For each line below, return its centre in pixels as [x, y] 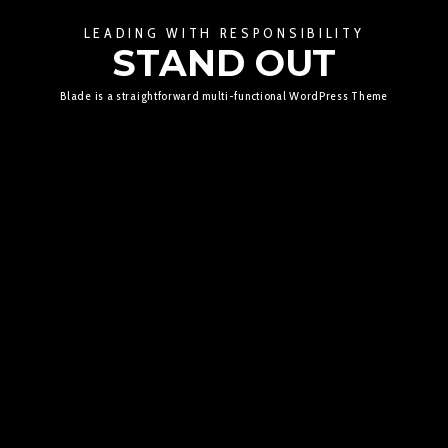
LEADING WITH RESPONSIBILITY [224, 33]
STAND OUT [224, 63]
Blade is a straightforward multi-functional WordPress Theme [224, 95]
